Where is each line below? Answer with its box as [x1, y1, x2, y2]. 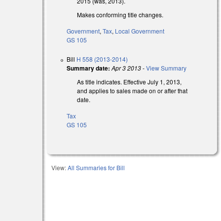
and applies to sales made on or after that [77, 86, 188, 95]
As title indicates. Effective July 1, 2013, [77, 77, 182, 86]
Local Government [115, 27, 165, 36]
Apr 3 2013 [111, 64, 142, 73]
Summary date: [67, 64, 110, 73]
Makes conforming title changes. [77, 10, 164, 19]
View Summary [146, 64, 187, 73]
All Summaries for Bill [68, 163, 125, 172]
